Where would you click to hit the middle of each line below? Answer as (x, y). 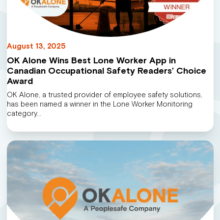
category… (24, 114)
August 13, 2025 (36, 46)
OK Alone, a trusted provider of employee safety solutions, (104, 95)
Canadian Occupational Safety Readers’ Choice (106, 71)
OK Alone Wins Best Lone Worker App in (91, 60)
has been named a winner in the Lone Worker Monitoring (99, 104)
